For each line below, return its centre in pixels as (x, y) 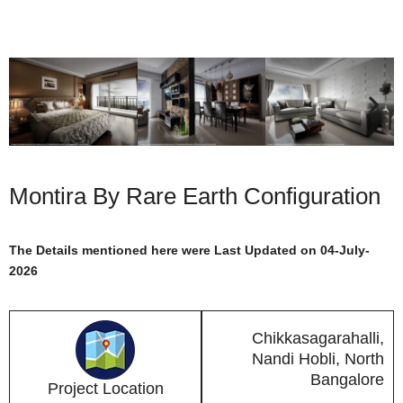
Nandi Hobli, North (318, 358)
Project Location (105, 388)
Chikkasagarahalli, (318, 338)
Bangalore (347, 379)
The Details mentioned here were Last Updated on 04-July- (189, 250)
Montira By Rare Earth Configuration (195, 196)
